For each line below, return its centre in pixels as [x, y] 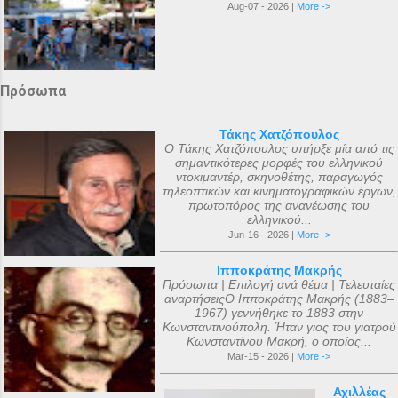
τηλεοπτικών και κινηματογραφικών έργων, [279, 191]
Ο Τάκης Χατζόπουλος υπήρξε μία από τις [279, 148]
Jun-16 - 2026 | [262, 235]
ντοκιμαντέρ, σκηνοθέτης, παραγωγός [279, 177]
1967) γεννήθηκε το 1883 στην [279, 313]
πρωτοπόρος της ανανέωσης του [279, 205]
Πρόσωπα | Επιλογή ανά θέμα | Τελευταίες [279, 284]
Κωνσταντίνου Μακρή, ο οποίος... [279, 341]
